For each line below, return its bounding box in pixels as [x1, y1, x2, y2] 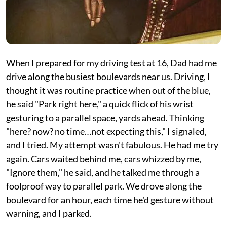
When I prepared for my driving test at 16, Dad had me [6, 57, 217, 68]
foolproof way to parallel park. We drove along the [6, 180, 202, 192]
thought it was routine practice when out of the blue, [6, 85, 211, 96]
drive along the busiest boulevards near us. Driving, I [6, 71, 210, 82]
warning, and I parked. [6, 208, 92, 219]
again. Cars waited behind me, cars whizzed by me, [6, 153, 201, 164]
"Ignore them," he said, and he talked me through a [6, 167, 200, 178]
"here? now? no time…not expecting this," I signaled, [6, 126, 207, 137]
